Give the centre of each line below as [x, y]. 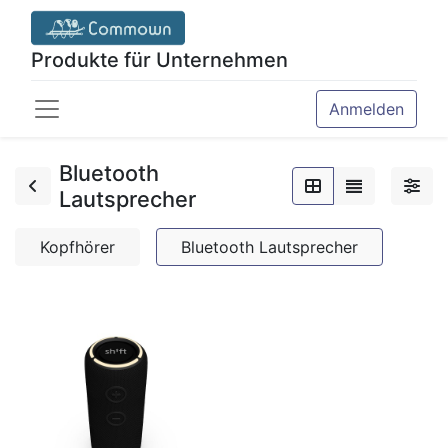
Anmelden [366, 109]
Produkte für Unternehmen [159, 60]
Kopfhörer [77, 247]
